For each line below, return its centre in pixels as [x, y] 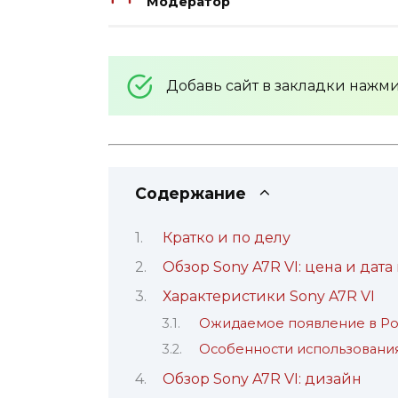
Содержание [191, 194]
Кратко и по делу [226, 237]
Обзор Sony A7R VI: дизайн [262, 378]
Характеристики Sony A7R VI [268, 297]
